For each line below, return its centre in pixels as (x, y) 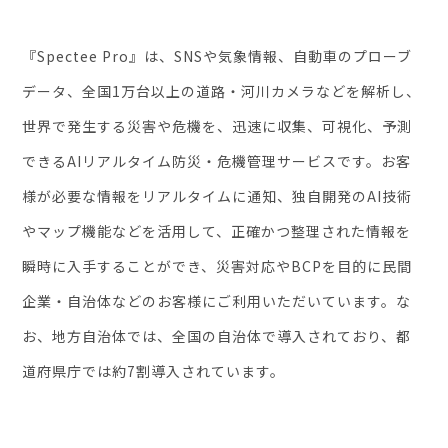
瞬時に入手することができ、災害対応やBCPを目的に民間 (217, 266)
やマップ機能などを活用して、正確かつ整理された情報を (217, 231)
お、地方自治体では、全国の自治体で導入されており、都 (217, 336)
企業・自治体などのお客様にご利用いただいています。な (217, 301)
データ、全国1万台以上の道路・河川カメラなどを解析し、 (222, 91)
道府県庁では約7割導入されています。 (154, 371)
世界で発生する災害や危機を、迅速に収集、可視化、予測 (217, 126)
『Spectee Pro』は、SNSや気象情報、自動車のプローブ (217, 56)
